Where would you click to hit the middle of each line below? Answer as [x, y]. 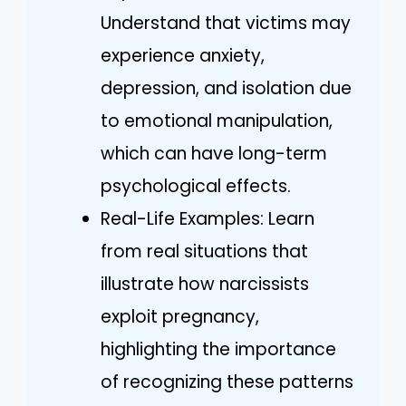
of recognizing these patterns [227, 382]
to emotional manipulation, [217, 121]
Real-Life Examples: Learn [208, 218]
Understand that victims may [226, 23]
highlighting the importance [218, 349]
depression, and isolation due [226, 88]
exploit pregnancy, [180, 316]
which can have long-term [214, 153]
